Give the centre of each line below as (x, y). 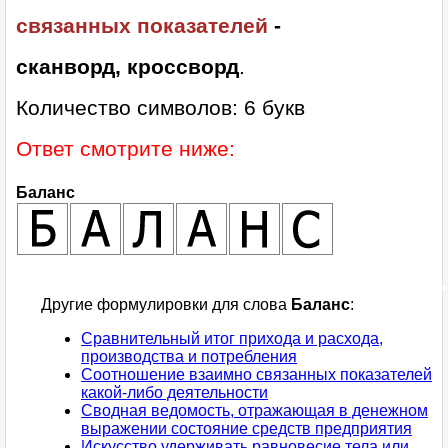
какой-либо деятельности (174, 393)
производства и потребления (189, 357)
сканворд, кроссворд (127, 67)
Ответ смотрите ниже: (125, 149)
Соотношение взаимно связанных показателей (256, 375)
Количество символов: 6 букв (160, 108)
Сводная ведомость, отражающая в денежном (254, 411)
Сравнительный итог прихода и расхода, (232, 339)
